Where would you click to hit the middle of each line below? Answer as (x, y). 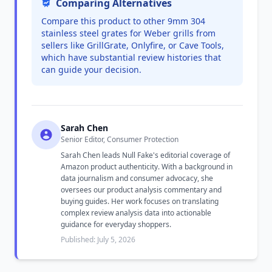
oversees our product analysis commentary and (141, 190)
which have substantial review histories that (131, 57)
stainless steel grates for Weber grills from (128, 33)
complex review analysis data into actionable (136, 213)
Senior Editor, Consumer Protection (120, 139)
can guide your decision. (91, 70)
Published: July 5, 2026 (98, 240)
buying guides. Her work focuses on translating (140, 201)
